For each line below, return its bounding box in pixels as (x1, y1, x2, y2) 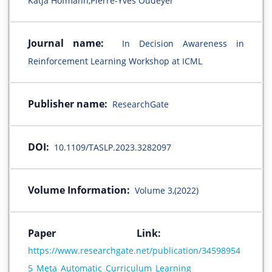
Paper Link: (28, 226, 244, 240)
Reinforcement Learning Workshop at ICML (28, 55, 202, 67)
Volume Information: (28, 183, 130, 197)
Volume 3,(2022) (135, 185, 199, 197)
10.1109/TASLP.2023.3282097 (54, 141, 171, 154)
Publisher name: (28, 97, 107, 111)
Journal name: (28, 36, 104, 50)
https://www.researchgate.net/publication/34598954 (28, 245, 240, 257)
